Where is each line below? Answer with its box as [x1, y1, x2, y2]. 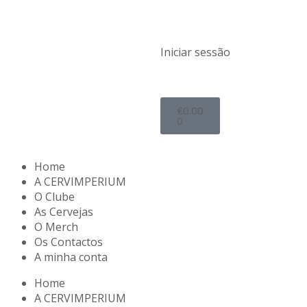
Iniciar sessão [160, 45, 230, 60]
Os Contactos [34, 234, 103, 249]
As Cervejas [34, 204, 93, 219]
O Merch [34, 219, 78, 234]
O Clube [34, 189, 75, 204]
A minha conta [34, 249, 108, 265]
